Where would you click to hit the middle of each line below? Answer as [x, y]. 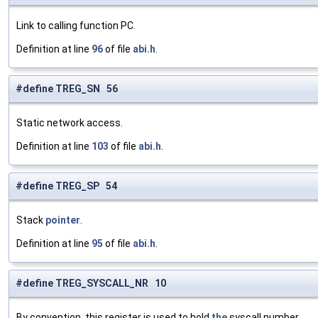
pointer [63, 220]
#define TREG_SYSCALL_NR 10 [91, 284]
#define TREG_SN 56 [67, 89]
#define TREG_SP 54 [66, 186]
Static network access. [70, 123]
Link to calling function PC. [76, 26]
